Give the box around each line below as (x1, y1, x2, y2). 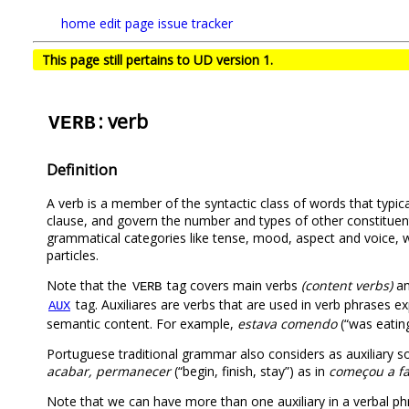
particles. (47, 246, 99, 264)
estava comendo (237, 314, 337, 332)
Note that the (47, 276, 131, 294)
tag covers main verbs (163, 276, 301, 294)
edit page (100, 15, 154, 32)
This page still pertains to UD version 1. (42, 51, 273, 68)
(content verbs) (301, 276, 393, 294)
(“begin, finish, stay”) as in (171, 362, 329, 380)
